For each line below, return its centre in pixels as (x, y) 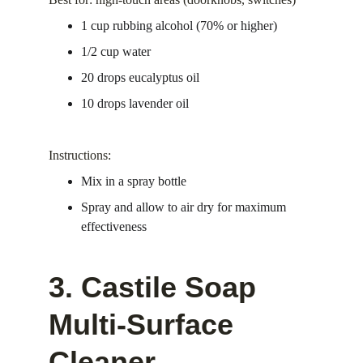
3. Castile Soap (156, 287)
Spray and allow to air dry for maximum (185, 207)
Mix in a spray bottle (134, 181)
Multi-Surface (145, 325)
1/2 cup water (116, 51)
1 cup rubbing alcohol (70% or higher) (179, 26)
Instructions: (80, 155)
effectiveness (114, 226)
